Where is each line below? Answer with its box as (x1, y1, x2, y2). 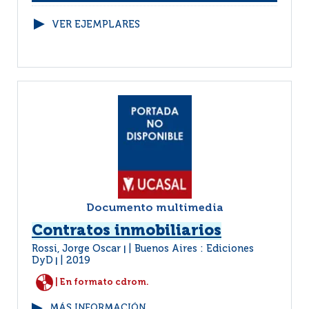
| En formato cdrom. (53, 277, 149, 287)
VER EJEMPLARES (52, 20, 140, 30)
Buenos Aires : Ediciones (134, 244, 254, 254)
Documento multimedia (86, 203, 223, 214)
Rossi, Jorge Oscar (32, 244, 123, 254)
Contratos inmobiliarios (32, 223, 221, 239)
